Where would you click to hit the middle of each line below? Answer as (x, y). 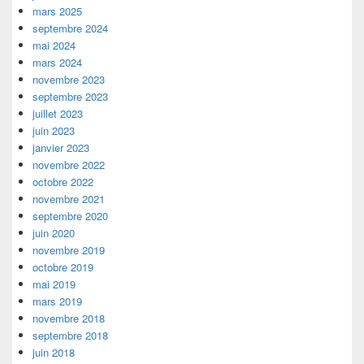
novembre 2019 (69, 250)
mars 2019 (57, 301)
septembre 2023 (70, 97)
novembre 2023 (69, 80)
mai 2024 (54, 45)
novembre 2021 (69, 199)
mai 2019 (54, 284)
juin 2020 (54, 233)
